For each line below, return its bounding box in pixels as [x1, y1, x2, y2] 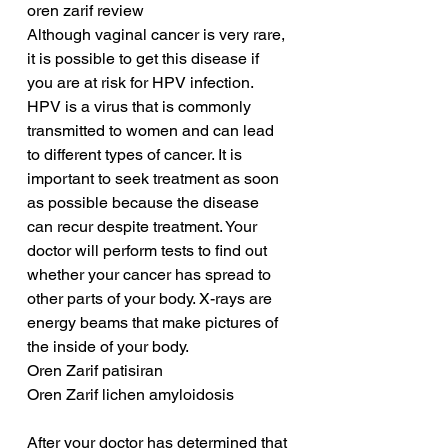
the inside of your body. [27, 337, 189, 357]
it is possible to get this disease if [27, 49, 263, 69]
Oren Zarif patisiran [27, 361, 163, 381]
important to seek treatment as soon [27, 169, 283, 189]
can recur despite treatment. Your [27, 217, 261, 237]
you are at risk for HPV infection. [27, 73, 257, 93]
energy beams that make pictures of [27, 313, 282, 333]
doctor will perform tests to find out [27, 241, 271, 261]
